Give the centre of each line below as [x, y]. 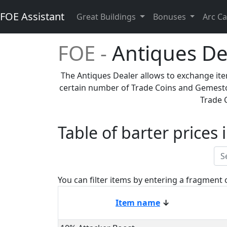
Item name [138, 203]
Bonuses [170, 17]
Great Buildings [107, 17]
